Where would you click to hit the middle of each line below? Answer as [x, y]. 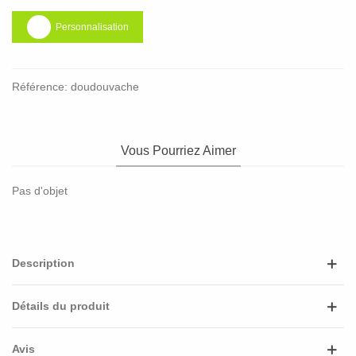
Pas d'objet [40, 191]
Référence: [40, 87]
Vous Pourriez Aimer [178, 151]
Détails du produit [61, 306]
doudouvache [105, 87]
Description [43, 263]
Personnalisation [92, 27]
